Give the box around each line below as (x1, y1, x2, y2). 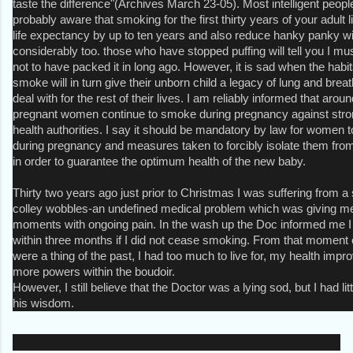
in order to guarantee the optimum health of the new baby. (13, 154, 306, 168)
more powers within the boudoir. (13, 265, 175, 278)
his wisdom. (13, 296, 74, 310)
